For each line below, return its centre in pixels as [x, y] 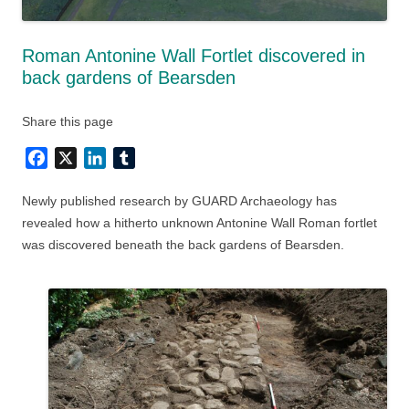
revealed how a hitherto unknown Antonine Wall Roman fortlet [199, 223]
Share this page [68, 122]
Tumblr [157, 158]
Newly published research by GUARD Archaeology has [179, 201]
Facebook [80, 158]
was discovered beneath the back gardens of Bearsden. [183, 245]
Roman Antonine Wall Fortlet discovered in [194, 56]
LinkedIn [134, 158]
